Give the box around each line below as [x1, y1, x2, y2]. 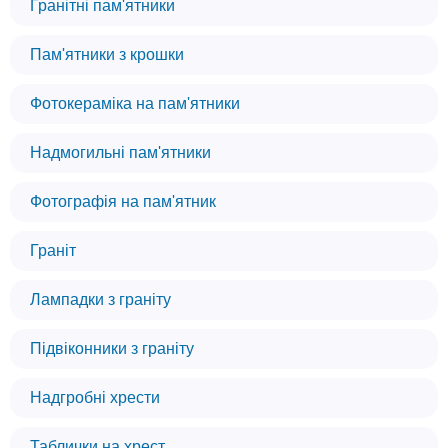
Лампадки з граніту [30, 291, 171, 308]
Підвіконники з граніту [30, 340, 194, 357]
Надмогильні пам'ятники [30, 144, 211, 161]
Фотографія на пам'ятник [30, 193, 216, 210]
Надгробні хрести [30, 389, 160, 406]
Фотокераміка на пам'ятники [30, 95, 240, 112]
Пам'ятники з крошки [30, 46, 184, 63]
